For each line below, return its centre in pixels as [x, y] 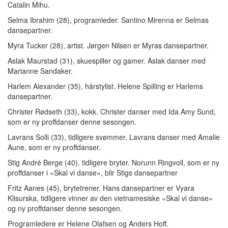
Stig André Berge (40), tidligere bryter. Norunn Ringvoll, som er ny [113, 162]
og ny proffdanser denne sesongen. [65, 208]
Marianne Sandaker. [40, 71]
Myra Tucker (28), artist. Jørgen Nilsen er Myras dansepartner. [108, 45]
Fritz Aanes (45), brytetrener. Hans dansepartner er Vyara [101, 188]
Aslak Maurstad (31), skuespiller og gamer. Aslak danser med [107, 61]
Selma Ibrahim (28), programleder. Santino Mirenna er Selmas [108, 20]
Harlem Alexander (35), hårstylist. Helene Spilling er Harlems [105, 86]
